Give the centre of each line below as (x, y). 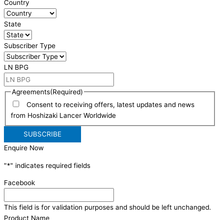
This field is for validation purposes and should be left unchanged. (108, 207)
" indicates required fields (50, 165)
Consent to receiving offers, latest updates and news (109, 105)
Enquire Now (24, 148)
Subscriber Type (30, 45)
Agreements (31, 92)
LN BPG (16, 67)
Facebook (19, 183)
